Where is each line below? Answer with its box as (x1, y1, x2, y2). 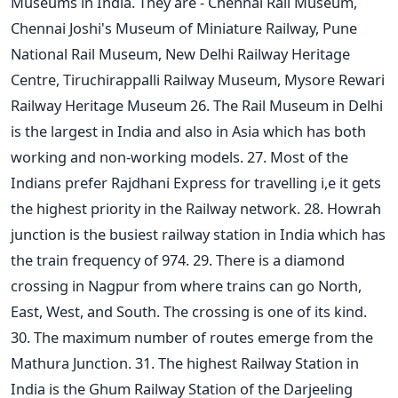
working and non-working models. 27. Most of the (11, 146, 348, 167)
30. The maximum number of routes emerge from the (11, 326, 373, 347)
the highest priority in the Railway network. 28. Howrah (11, 197, 381, 219)
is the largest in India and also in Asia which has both (11, 120, 366, 141)
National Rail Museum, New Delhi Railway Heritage (11, 43, 350, 64)
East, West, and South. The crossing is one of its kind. (11, 300, 367, 322)
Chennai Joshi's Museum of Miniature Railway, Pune (11, 17, 357, 38)
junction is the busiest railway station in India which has (11, 223, 386, 244)
